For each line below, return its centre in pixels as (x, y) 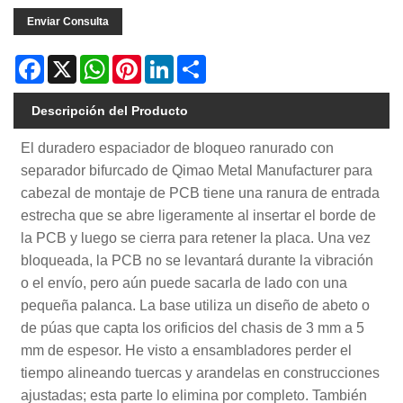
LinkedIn (198, 62)
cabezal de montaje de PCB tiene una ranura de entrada (201, 193)
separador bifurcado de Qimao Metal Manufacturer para (197, 170)
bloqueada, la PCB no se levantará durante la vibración (197, 260)
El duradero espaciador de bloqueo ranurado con (178, 148)
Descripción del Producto (110, 110)
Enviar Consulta (68, 21)
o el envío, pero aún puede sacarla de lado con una (184, 282)
